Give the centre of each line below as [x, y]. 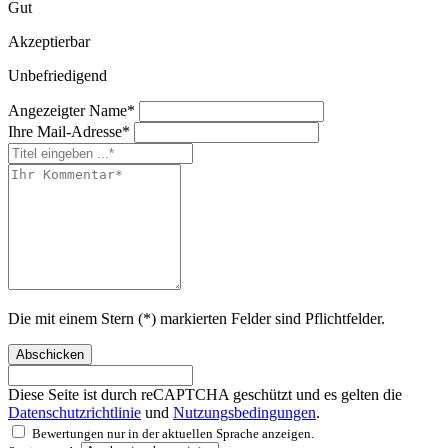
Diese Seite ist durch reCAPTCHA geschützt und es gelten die [205, 395]
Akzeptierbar [49, 42]
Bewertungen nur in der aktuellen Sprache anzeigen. [173, 434]
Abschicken [50, 355]
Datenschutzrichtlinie [74, 413]
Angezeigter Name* [73, 111]
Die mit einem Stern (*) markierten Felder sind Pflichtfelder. [196, 319]
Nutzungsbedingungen [244, 413]
